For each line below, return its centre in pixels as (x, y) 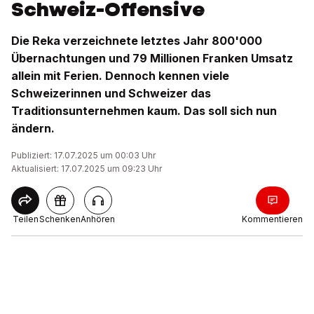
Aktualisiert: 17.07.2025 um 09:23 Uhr (87, 169)
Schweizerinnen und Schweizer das (111, 93)
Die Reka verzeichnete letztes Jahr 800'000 (137, 41)
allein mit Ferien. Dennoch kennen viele (120, 76)
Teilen (25, 219)
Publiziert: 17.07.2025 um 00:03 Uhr (83, 155)
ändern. (33, 128)
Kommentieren (272, 219)
